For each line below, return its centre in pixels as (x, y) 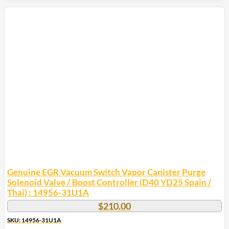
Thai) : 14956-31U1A (48, 193)
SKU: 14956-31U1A (34, 220)
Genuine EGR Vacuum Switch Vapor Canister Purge (106, 172)
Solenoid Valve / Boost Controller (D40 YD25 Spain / (109, 182)
